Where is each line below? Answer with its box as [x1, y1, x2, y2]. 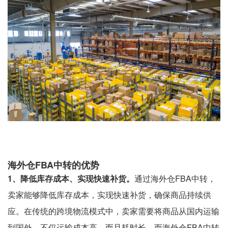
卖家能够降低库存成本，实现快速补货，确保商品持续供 [8, 188, 211, 201]
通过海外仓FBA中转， [134, 172, 216, 184]
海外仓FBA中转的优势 [8, 158, 99, 172]
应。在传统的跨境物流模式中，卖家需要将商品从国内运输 [8, 205, 219, 217]
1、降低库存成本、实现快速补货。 [8, 172, 134, 184]
